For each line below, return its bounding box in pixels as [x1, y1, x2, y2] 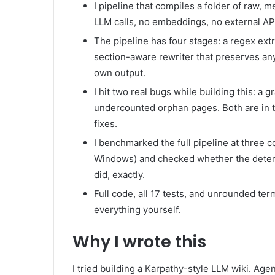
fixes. [94, 117, 117, 130]
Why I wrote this [72, 230, 206, 253]
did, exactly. [94, 168, 145, 180]
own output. [94, 66, 145, 79]
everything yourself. [94, 203, 180, 215]
